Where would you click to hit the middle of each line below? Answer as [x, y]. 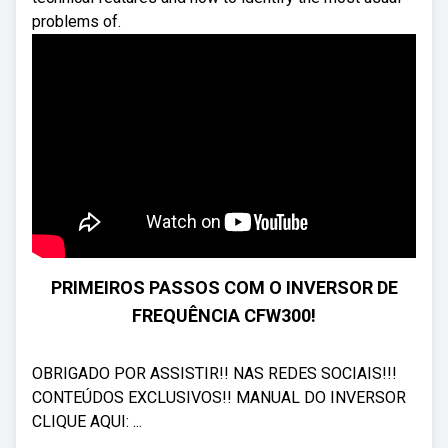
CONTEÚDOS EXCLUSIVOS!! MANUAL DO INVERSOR [219, 397]
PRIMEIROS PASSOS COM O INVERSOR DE [224, 287]
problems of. [76, 21]
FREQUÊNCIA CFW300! [224, 315]
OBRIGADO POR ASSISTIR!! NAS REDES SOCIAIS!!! [214, 373]
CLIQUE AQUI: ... [87, 421]
